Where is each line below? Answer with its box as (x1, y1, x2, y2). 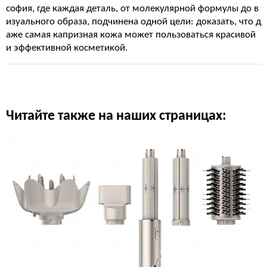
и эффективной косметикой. (6, 43, 128, 53)
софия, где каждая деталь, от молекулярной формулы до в (6, 4, 259, 14)
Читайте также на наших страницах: (6, 109, 226, 123)
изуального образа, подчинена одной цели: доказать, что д (6, 17, 261, 27)
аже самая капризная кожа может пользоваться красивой (6, 30, 256, 40)
